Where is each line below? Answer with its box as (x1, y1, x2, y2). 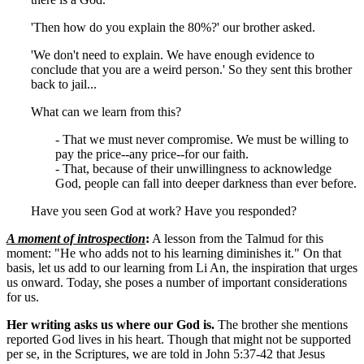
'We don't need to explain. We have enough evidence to (31, 47, 314, 62)
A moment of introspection (6, 231, 145, 245)
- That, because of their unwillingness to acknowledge (55, 161, 331, 175)
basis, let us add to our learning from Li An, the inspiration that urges (6, 260, 357, 275)
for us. (6, 289, 39, 304)
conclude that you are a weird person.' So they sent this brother (31, 62, 352, 76)
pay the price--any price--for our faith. (55, 146, 249, 161)
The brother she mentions (214, 317, 348, 331)
